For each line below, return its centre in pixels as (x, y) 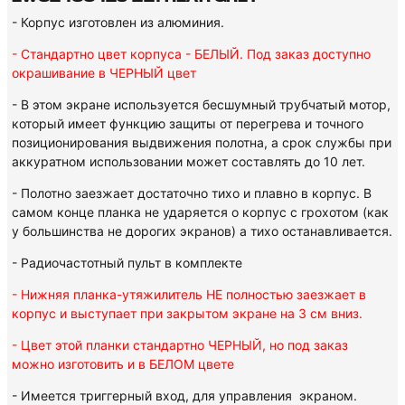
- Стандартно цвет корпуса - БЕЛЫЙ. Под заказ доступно (191, 54)
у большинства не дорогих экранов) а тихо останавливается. (202, 231)
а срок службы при (331, 142)
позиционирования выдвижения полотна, (141, 142)
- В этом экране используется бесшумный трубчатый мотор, (201, 104)
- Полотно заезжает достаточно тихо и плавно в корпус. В (192, 193)
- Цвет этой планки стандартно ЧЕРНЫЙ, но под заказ (180, 345)
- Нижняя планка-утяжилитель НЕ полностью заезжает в (189, 294)
